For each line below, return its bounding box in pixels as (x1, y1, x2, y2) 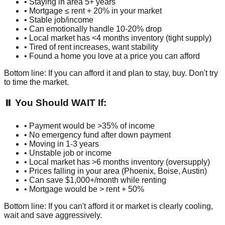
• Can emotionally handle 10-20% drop (24, 24, 162, 33)
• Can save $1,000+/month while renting (24, 176, 166, 185)
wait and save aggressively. (4, 211, 102, 220)
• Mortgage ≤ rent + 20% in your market (24, 6, 162, 15)
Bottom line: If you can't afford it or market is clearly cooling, (4, 202, 213, 211)
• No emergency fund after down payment (24, 131, 171, 140)
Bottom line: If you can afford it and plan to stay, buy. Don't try (4, 68, 218, 77)
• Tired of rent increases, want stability (24, 42, 158, 51)
